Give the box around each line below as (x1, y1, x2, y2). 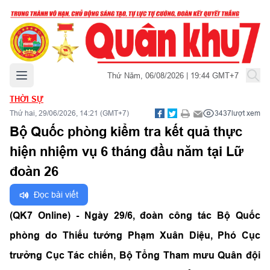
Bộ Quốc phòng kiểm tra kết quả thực (10, 124, 242, 139)
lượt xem (231, 108, 260, 118)
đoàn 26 (10, 163, 58, 179)
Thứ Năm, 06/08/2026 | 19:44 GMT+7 (107, 70, 239, 80)
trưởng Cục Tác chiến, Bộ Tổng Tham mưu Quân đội (10, 250, 260, 261)
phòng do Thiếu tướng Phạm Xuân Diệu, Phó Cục (10, 230, 260, 241)
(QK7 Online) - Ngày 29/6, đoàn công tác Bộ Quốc (10, 210, 260, 221)
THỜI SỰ (10, 94, 43, 104)
